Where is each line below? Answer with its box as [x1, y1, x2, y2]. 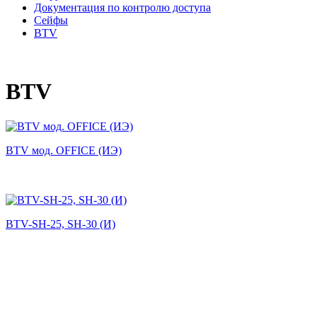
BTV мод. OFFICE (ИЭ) [6, 144, 122, 156]
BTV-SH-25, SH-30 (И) [6, 217, 115, 230]
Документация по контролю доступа [34, 1, 211, 13]
